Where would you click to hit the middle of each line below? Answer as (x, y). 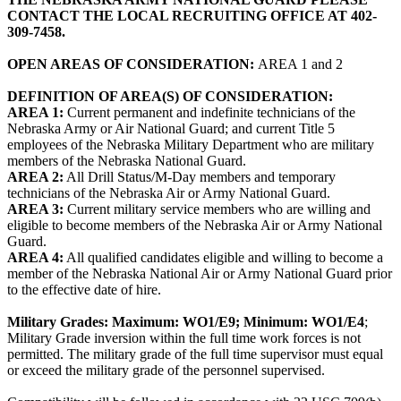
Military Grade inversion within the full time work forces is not (184, 338)
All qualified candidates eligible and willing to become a (223, 258)
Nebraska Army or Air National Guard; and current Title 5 (171, 129)
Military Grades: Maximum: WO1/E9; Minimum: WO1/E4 (186, 322)
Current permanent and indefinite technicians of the (209, 113)
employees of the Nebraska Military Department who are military (191, 145)
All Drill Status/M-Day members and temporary (200, 177)
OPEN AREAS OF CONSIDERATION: (132, 64)
